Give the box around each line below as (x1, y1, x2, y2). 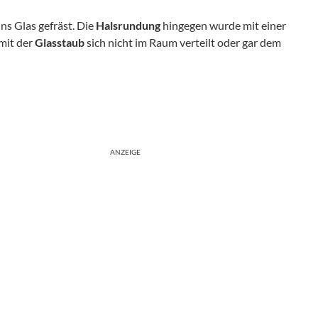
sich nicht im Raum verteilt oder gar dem (84, 35, 281, 49)
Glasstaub (35, 35, 84, 49)
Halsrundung (96, 18, 160, 32)
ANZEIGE (110, 147, 141, 156)
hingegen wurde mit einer (160, 18, 286, 32)
